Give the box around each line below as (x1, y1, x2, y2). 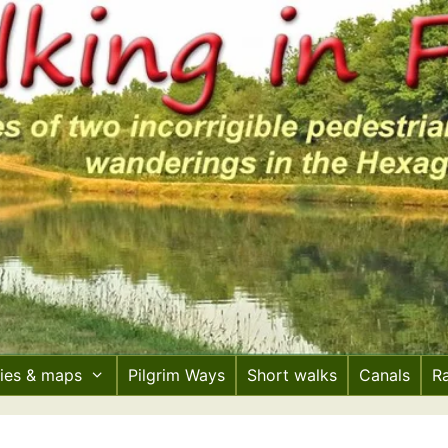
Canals (359, 365, 411, 385)
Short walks (247, 365, 338, 385)
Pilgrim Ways (128, 365, 226, 385)
